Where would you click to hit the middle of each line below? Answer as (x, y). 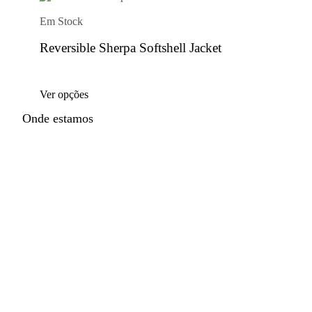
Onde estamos (58, 119)
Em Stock (61, 21)
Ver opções (64, 95)
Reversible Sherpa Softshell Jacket (131, 48)
